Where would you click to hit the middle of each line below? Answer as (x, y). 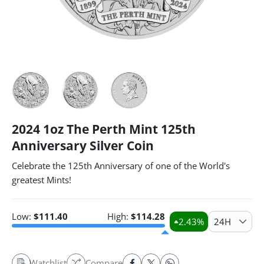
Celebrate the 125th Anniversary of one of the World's (121, 166)
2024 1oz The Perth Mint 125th (104, 129)
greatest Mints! (42, 180)
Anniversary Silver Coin (83, 146)
